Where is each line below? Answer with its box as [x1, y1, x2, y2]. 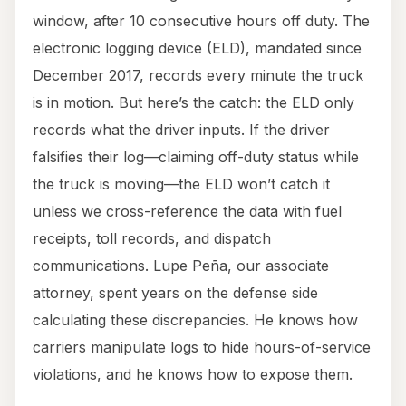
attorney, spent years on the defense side [33, 284, 318, 303]
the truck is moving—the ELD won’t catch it [33, 175, 330, 194]
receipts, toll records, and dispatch [33, 229, 271, 248]
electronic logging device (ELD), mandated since [33, 39, 362, 58]
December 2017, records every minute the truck [33, 66, 363, 85]
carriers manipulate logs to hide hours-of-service [33, 338, 371, 357]
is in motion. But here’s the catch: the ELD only [33, 93, 354, 112]
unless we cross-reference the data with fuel [33, 202, 342, 221]
